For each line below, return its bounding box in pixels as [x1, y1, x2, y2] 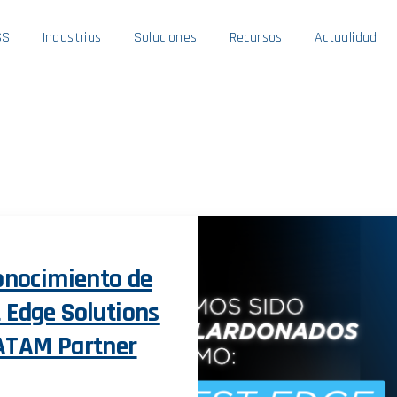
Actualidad [314, 28, 378, 47]
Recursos [229, 28, 283, 47]
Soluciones [133, 28, 198, 47]
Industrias [42, 28, 102, 47]
